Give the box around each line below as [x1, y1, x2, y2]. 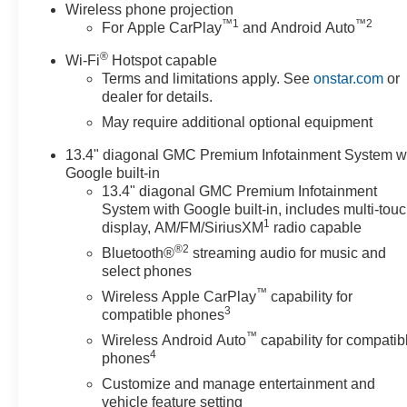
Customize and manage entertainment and [102, 375, 376, 392]
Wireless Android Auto [102, 332, 247, 348]
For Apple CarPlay [102, 19, 223, 35]
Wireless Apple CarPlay [102, 288, 257, 304]
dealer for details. [102, 88, 213, 104]
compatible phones [102, 306, 225, 323]
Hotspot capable [108, 52, 218, 68]
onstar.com [313, 70, 384, 86]
